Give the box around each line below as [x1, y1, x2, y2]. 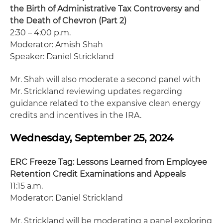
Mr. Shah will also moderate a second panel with [10, 75, 201, 84]
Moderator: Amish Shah [10, 40, 103, 49]
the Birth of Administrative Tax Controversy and [10, 4, 200, 13]
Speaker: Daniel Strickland [10, 52, 114, 61]
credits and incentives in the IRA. [10, 111, 141, 120]
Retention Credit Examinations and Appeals [10, 169, 186, 179]
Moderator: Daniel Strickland [10, 193, 123, 203]
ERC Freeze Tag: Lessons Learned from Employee [10, 157, 207, 167]
